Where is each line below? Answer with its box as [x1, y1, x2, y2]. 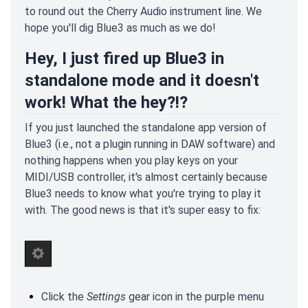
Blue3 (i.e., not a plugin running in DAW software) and [25, 137, 275, 151]
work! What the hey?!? [25, 93, 188, 113]
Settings [87, 290, 126, 304]
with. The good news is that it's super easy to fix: [25, 203, 261, 217]
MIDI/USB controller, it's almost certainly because [25, 170, 267, 184]
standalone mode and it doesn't [25, 71, 259, 91]
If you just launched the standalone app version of [25, 121, 267, 135]
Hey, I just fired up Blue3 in [25, 49, 224, 69]
